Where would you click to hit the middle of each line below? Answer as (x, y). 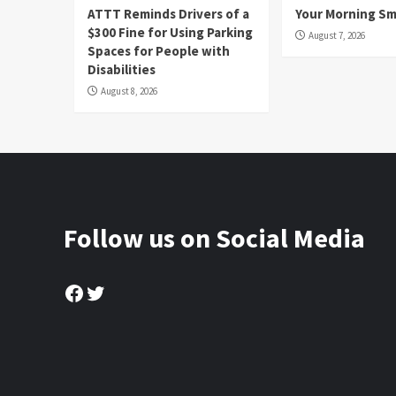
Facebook (108, 292)
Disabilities (122, 69)
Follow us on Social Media (214, 237)
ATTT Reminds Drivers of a (168, 13)
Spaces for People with (159, 50)
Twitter (120, 292)
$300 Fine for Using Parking (170, 32)
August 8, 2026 (129, 91)
